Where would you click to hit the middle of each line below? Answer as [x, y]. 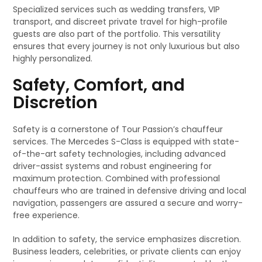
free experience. [46, 215]
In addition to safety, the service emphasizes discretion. [127, 239]
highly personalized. [53, 58]
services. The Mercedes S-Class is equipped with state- [126, 142]
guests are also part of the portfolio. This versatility [117, 34]
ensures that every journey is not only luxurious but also [127, 46]
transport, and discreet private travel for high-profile [120, 22]
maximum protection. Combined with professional [117, 178]
